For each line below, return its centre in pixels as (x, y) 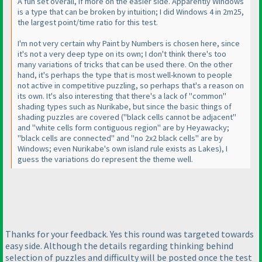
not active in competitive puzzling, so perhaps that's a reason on (131, 86)
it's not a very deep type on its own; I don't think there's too (122, 54)
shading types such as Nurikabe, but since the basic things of (125, 107)
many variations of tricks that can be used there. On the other (125, 65)
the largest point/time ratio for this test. (88, 23)
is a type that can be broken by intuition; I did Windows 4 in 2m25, (131, 12)
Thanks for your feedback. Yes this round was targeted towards (130, 234)
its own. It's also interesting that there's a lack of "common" (122, 96)
